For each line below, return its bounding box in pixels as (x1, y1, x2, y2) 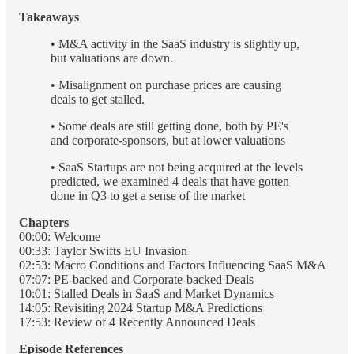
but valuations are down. (51, 51, 173, 65)
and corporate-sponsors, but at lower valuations (51, 133, 285, 147)
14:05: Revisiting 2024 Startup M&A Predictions (19, 300, 262, 314)
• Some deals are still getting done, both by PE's (51, 119, 288, 133)
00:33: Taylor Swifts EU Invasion (19, 243, 187, 258)
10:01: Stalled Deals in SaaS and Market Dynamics (19, 286, 277, 300)
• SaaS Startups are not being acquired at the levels (51, 160, 303, 174)
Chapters (19, 215, 69, 229)
